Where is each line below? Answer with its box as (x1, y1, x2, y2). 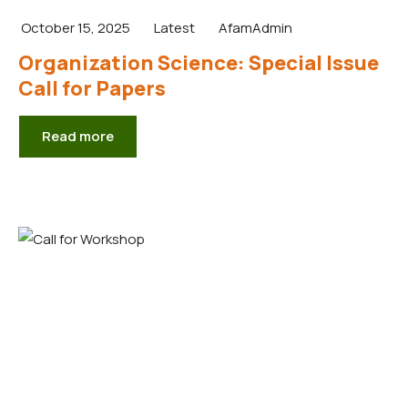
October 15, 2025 (21, 17, 130, 37)
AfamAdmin (219, 17, 292, 37)
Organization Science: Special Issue (18, 48, 379, 76)
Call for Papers (18, 74, 166, 102)
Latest (154, 17, 195, 37)
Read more (42, 126, 114, 146)
